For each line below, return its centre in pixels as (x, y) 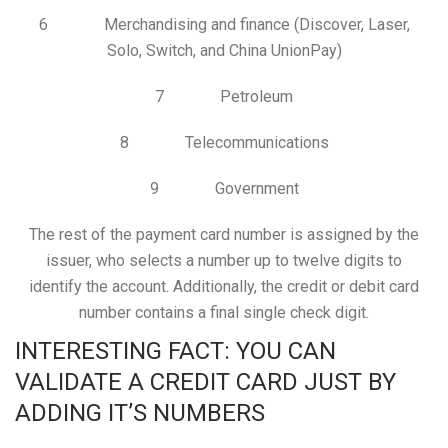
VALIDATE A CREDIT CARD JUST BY (205, 381)
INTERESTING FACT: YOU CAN (175, 350)
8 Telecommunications (224, 142)
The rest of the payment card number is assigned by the (224, 234)
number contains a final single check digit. (224, 312)
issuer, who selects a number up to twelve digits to (224, 260)
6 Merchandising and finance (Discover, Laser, (224, 24)
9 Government (224, 188)
